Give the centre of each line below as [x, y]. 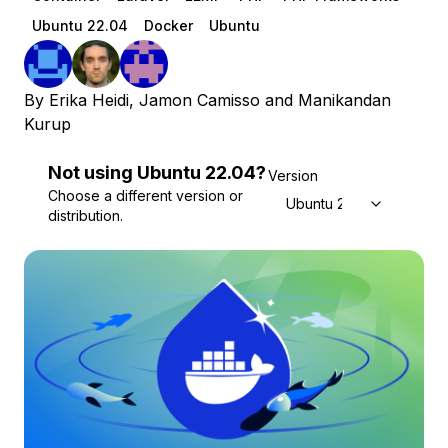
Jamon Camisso [199, 100]
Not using [90, 172]
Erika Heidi [89, 100]
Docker [168, 25]
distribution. [85, 215]
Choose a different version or [145, 195]
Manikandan [344, 100]
